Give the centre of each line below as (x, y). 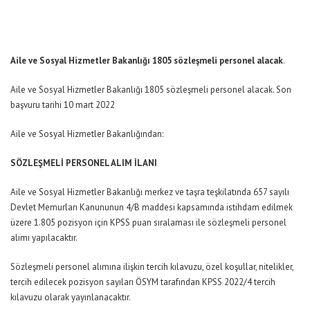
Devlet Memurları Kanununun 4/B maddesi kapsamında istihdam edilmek (152, 207)
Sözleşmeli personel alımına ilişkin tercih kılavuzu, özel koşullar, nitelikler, (152, 267)
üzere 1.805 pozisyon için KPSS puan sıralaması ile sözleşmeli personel (148, 222)
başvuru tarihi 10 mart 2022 (63, 105)
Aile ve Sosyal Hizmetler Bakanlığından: (87, 134)
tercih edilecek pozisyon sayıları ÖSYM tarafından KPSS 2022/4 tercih (143, 282)
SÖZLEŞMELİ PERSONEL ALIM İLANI (84, 163)
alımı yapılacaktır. (44, 238)
